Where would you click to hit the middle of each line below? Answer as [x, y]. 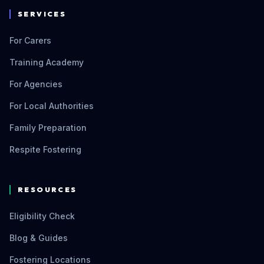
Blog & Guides [39, 238]
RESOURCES [47, 189]
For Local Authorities [52, 106]
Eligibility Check [42, 216]
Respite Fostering [45, 149]
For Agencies [36, 84]
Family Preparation [48, 128]
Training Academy [47, 62]
